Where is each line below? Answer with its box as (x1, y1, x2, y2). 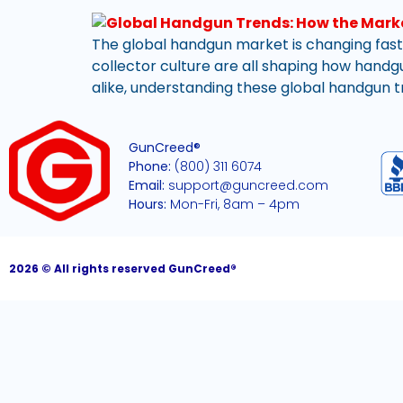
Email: (128, 176, 165, 195)
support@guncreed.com (164, 176, 328, 195)
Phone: (128, 157, 171, 176)
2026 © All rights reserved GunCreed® (9, 260, 237, 276)
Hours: (128, 195, 166, 214)
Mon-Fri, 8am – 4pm (166, 195, 300, 214)
